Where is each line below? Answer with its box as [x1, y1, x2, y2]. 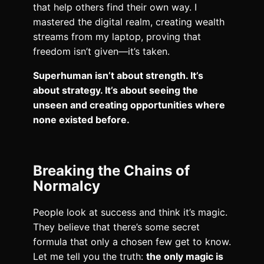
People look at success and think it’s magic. [33, 206, 227, 219]
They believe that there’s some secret [33, 221, 200, 233]
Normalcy [33, 177, 100, 194]
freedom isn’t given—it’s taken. [33, 45, 170, 57]
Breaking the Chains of [33, 161, 190, 179]
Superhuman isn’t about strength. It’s [33, 69, 203, 81]
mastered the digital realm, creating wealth [33, 15, 225, 28]
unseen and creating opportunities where [33, 98, 225, 111]
